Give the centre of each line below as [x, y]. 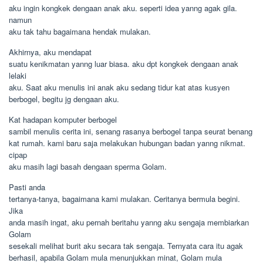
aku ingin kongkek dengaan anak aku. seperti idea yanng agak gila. [123, 8]
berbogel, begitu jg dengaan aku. [64, 99]
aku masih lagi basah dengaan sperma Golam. [88, 166]
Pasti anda [27, 187]
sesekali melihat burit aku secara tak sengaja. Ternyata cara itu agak [126, 246]
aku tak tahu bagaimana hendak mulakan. [80, 31]
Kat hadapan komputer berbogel [63, 119]
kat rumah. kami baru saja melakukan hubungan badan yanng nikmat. [127, 143]
